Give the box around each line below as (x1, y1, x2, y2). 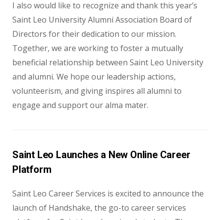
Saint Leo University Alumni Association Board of (12, 14, 192, 26)
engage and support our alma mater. (12, 100, 148, 111)
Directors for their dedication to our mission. (12, 28, 176, 40)
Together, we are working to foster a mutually (12, 43, 183, 54)
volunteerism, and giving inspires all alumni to (12, 85, 182, 97)
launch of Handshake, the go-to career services (12, 202, 186, 214)
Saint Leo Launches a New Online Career (12, 149, 191, 161)
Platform (12, 164, 52, 176)
